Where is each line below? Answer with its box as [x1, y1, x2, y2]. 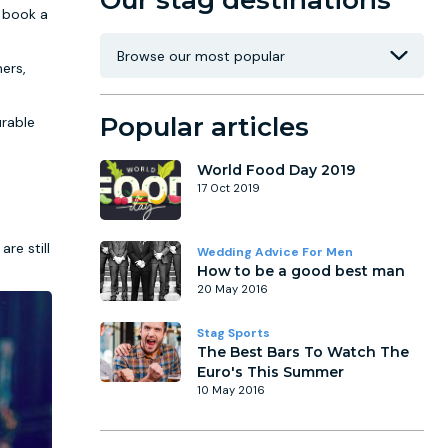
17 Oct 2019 [197, 181, 260, 195]
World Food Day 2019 [197, 161, 355, 179]
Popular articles [100, 111, 309, 143]
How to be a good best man [197, 262, 405, 280]
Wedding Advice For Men [197, 244, 353, 260]
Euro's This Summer [197, 363, 344, 381]
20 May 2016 [197, 282, 268, 296]
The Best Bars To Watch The [197, 343, 409, 361]
